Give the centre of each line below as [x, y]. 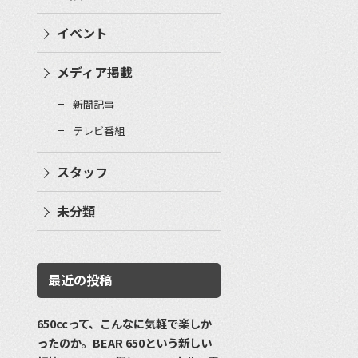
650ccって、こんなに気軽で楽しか [124, 323]
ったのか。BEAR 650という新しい [124, 342]
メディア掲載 [95, 72]
